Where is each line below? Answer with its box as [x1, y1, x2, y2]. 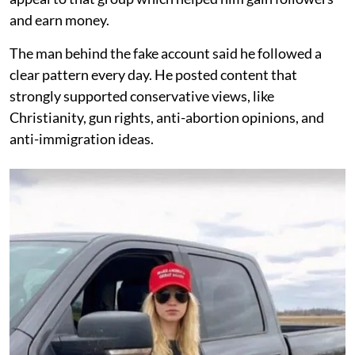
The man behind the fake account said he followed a [10, 44, 322, 62]
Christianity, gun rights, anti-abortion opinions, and [10, 108, 324, 126]
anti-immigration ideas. [10, 129, 154, 147]
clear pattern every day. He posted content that [10, 65, 297, 83]
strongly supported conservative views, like [10, 86, 274, 105]
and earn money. [10, 10, 109, 29]
